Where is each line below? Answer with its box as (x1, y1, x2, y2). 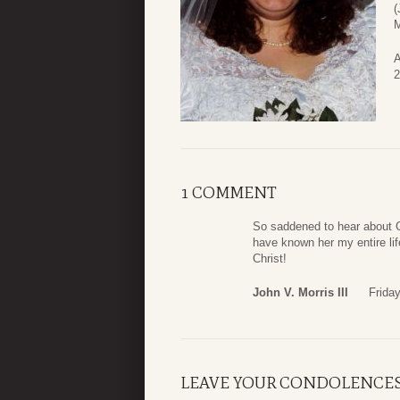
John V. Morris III (253, 285, 348, 299)
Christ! (253, 252, 287, 266)
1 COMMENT (180, 183, 277, 204)
